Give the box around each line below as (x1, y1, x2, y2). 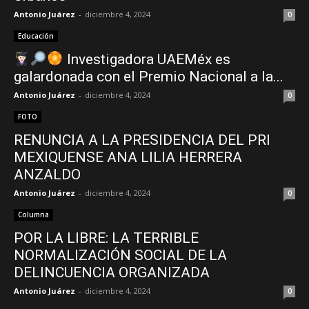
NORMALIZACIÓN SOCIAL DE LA (14, 247, 227, 263)
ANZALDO (14, 166, 81, 183)
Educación (18, 31, 54, 41)
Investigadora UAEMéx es (63, 51, 230, 68)
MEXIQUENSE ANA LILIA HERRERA (14, 149, 242, 166)
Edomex (154, 96, 190, 107)
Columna (18, 210, 49, 219)
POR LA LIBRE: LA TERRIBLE (14, 230, 199, 246)
